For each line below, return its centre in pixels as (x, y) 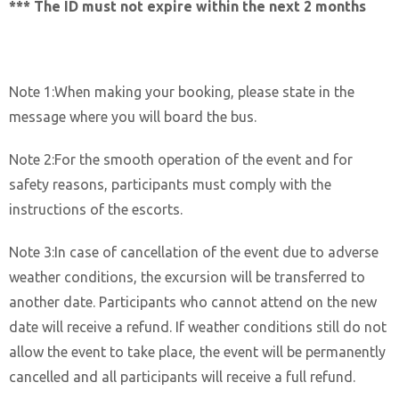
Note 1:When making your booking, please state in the (182, 91)
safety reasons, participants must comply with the (170, 184)
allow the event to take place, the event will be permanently (197, 351)
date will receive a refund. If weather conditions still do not (198, 326)
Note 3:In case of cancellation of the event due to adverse (194, 252)
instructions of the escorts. (96, 209)
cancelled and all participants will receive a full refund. (182, 376)
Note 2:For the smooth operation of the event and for (181, 159)
